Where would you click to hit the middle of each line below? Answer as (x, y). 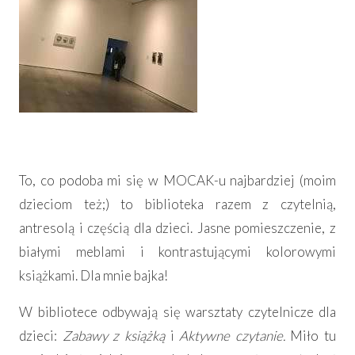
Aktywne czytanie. (235, 336)
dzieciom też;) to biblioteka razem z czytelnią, (177, 204)
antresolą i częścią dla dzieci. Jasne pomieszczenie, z (177, 228)
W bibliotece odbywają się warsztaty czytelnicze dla (177, 312)
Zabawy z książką (113, 336)
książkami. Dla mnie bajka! (94, 276)
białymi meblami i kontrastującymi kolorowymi (177, 252)
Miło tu (313, 336)
